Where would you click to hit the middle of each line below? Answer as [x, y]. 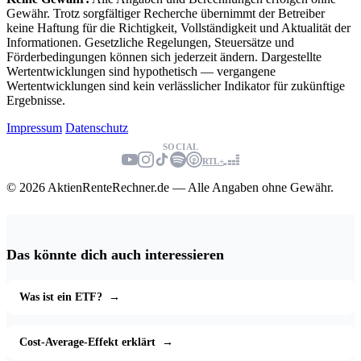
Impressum [34, 127]
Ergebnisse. [36, 100]
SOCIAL [180, 146]
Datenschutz [97, 127]
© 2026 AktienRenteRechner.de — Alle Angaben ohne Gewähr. [170, 187]
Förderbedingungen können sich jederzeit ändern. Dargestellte [164, 56]
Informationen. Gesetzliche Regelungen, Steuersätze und [150, 42]
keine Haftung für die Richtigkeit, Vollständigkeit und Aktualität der [178, 27]
